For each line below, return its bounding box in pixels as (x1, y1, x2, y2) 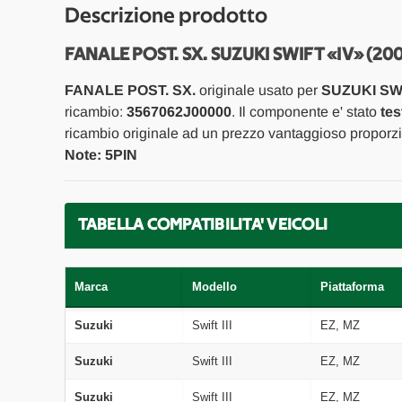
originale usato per (195, 82, 321, 98)
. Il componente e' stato (231, 103, 380, 119)
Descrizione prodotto (64, 4, 267, 27)
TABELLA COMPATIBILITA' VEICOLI (77, 216, 328, 233)
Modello (191, 279, 237, 293)
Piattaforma (319, 279, 384, 293)
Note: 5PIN (64, 146, 137, 162)
